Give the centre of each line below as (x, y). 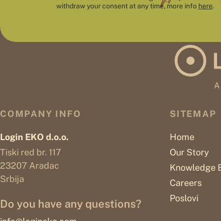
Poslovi (184, 198)
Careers (186, 183)
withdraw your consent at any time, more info (127, 6)
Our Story (189, 152)
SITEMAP (193, 114)
